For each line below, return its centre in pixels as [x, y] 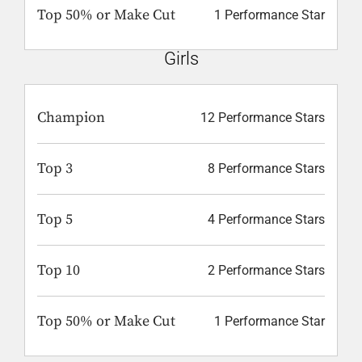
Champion [71, 117]
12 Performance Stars [263, 117]
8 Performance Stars [266, 168]
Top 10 [59, 270]
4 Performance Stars [266, 219]
